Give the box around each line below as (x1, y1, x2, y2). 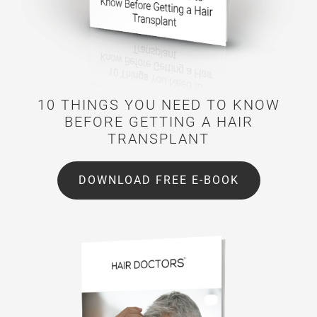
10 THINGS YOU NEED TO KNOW (37, 96, 280, 113)
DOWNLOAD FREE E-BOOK (78, 173, 239, 187)
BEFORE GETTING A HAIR (64, 113, 253, 130)
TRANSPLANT (108, 129, 209, 147)
